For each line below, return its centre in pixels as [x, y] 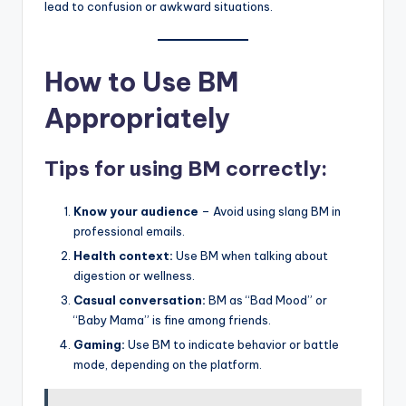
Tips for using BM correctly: [186, 168]
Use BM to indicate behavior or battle [232, 345]
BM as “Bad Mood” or [266, 300]
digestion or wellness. [134, 275]
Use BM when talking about [251, 256]
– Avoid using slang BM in [270, 211]
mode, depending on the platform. [168, 365]
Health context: [123, 256]
